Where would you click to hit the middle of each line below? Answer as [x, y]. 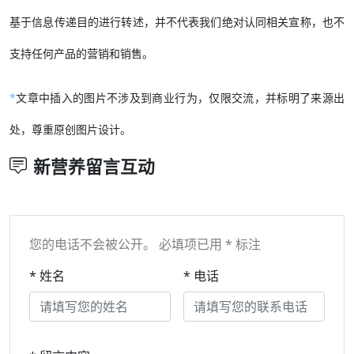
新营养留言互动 [94, 166]
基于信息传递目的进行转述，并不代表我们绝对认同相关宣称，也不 [177, 21]
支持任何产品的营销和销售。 [81, 53]
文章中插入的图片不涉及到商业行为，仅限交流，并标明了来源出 [180, 97]
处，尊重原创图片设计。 [70, 129]
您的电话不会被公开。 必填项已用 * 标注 [145, 244]
